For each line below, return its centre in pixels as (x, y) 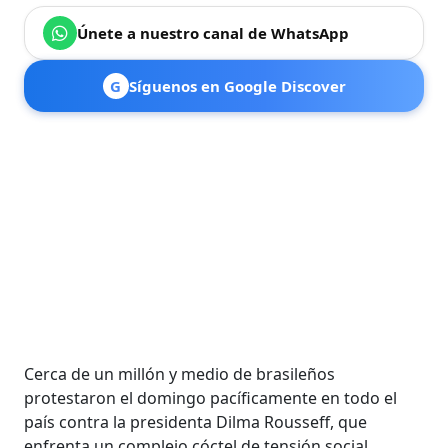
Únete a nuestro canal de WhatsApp (213, 33)
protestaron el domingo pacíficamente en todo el (211, 398)
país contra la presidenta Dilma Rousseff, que (196, 422)
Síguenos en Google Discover (237, 86)
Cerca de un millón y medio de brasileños (180, 374)
